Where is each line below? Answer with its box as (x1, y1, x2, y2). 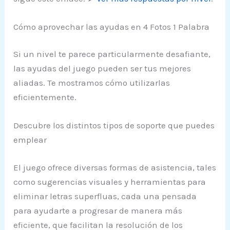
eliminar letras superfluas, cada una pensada (13, 190, 197, 201)
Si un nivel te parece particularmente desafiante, (13, 49, 211, 60)
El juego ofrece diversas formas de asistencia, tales (13, 162, 217, 172)
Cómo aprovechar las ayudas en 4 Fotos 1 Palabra (13, 21, 210, 32)
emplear (13, 135, 47, 145)
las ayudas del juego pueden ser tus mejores (13, 63, 191, 74)
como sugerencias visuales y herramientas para (13, 176, 206, 187)
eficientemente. (13, 92, 77, 103)
